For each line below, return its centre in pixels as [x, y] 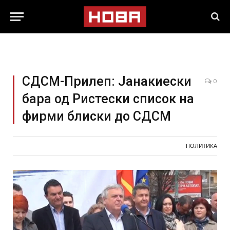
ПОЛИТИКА [202, 146]
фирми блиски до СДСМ [97, 116]
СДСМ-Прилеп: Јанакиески [107, 81]
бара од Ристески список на [108, 99]
